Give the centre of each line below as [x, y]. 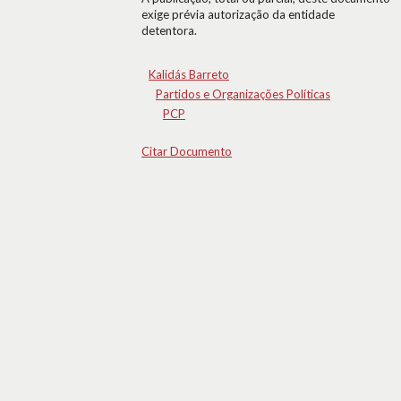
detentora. [169, 30]
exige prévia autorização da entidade [238, 14]
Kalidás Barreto [189, 74]
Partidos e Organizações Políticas [243, 94]
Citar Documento [187, 151]
